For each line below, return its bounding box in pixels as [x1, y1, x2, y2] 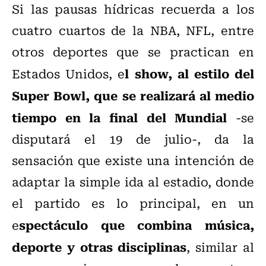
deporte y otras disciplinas [12, 237, 187, 256]
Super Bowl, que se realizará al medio [12, 85, 254, 105]
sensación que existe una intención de [12, 151, 254, 170]
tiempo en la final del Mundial [12, 107, 227, 127]
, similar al [186, 237, 255, 256]
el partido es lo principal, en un [12, 194, 254, 213]
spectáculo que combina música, [19, 215, 254, 235]
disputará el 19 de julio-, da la [12, 129, 254, 148]
